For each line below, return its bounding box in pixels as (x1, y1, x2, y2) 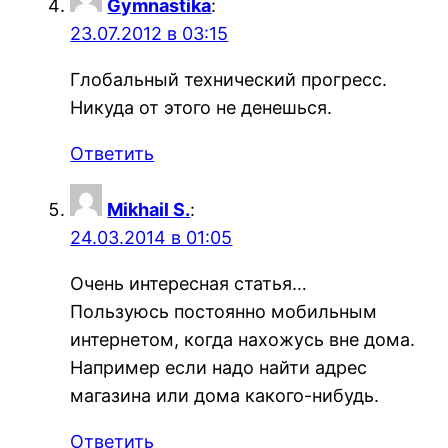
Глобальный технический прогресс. (70, 68, 388, 90)
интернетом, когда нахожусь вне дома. (70, 328, 416, 350)
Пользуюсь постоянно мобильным (70, 300, 378, 322)
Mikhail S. (107, 198, 191, 220)
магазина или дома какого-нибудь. (70, 384, 380, 406)
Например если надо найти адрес (70, 356, 368, 378)
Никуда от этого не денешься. (70, 96, 333, 118)
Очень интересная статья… (70, 272, 308, 294)
